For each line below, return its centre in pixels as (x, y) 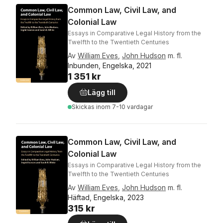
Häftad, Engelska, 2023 (106, 197)
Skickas (84, 107)
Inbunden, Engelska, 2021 (110, 65)
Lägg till (102, 92)
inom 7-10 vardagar (124, 107)
